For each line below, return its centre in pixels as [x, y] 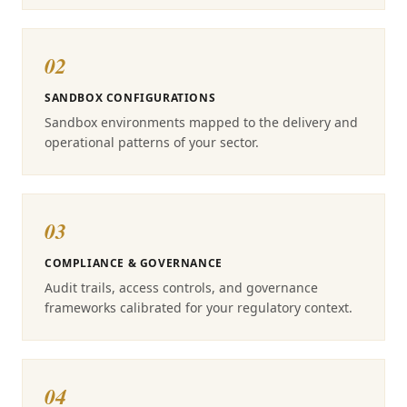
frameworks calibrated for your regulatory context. [199, 308]
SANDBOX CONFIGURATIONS [130, 98]
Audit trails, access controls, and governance [181, 288]
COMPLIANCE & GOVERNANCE [134, 263]
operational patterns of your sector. [152, 142]
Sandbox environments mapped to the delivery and [201, 122]
